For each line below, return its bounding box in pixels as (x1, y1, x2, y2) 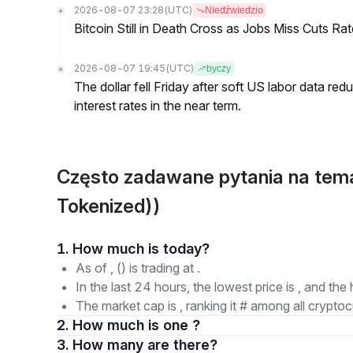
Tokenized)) (57, 195, 161, 217)
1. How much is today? (163, 240, 210, 257)
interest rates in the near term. (74, 98, 241, 113)
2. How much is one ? (72, 317, 200, 333)
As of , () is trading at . (76, 260, 200, 276)
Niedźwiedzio (205, 5, 263, 16)
